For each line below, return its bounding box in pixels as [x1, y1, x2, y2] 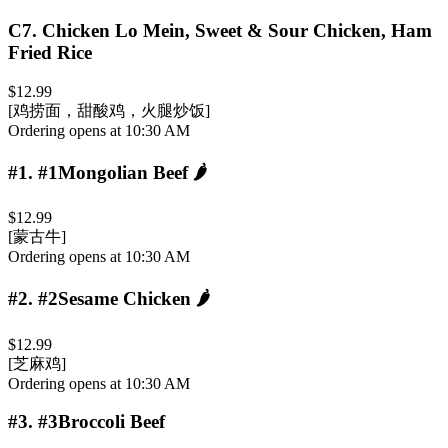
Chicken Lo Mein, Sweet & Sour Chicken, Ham [42, 20, 432, 42]
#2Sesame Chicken [38, 287, 196, 309]
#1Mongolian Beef [38, 161, 193, 183]
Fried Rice [8, 42, 92, 64]
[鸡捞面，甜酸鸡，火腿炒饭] [8, 101, 210, 119]
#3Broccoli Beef [38, 411, 165, 433]
